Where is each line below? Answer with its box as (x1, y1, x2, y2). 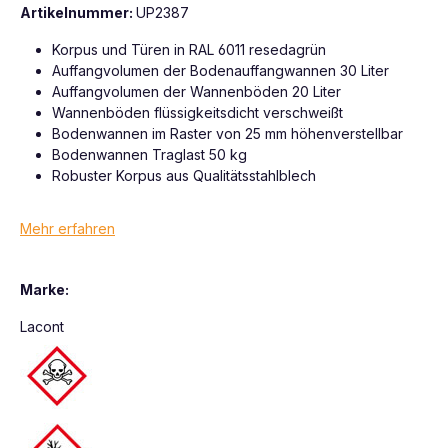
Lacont (20, 317, 64, 335)
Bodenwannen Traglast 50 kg (52, 145, 247, 163)
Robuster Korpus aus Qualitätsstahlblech (52, 166, 316, 184)
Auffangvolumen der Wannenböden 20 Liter (52, 82, 341, 100)
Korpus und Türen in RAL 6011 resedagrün (52, 40, 326, 58)
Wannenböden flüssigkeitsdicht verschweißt (52, 103, 343, 121)
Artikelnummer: (20, 3, 136, 21)
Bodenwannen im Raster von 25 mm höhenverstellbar (52, 124, 403, 142)
